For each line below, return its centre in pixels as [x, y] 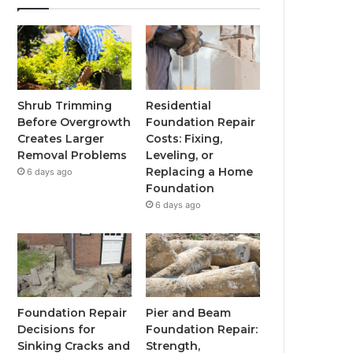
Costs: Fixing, [184, 138]
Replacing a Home [200, 171]
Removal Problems [72, 155]
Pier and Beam [189, 313]
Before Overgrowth [74, 122]
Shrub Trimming [65, 105]
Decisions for [57, 330]
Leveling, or [180, 155]
